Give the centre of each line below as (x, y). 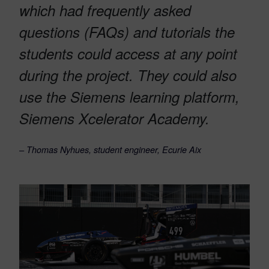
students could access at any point (128, 54)
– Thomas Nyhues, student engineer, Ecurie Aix (110, 150)
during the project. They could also (128, 75)
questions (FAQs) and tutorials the (127, 32)
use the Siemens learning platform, (129, 97)
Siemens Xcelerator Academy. (114, 119)
